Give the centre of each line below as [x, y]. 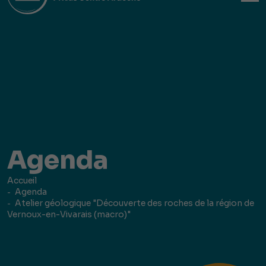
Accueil [22, 180]
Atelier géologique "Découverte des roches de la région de [134, 203]
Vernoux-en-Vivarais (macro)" [69, 214]
